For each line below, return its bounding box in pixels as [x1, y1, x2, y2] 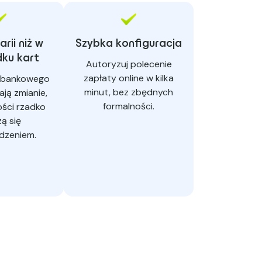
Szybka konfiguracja [75, 39, 182, 50]
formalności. [103, 100, 154, 113]
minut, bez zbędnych [84, 86, 173, 99]
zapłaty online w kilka [84, 72, 174, 85]
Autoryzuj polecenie [85, 58, 172, 71]
